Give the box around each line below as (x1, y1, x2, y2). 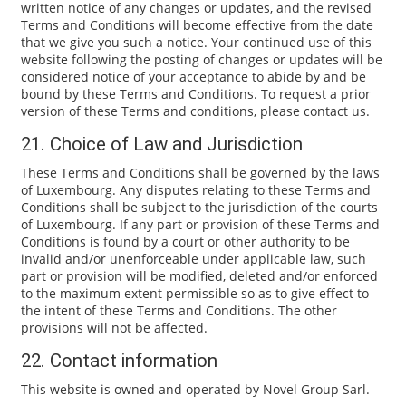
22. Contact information (20, 350, 217, 372)
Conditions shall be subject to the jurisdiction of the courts (20, 198, 378, 217)
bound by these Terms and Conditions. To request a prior (20, 85, 371, 102)
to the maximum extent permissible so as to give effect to (20, 285, 369, 303)
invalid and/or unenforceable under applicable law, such (20, 250, 366, 268)
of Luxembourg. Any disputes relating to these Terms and (20, 181, 371, 199)
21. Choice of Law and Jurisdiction (20, 133, 303, 156)
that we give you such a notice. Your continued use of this (20, 34, 372, 51)
